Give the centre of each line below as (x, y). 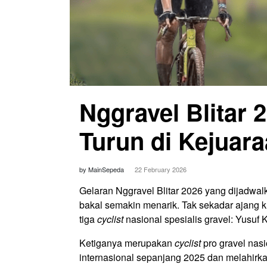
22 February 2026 (161, 169)
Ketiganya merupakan (127, 243)
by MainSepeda (103, 169)
